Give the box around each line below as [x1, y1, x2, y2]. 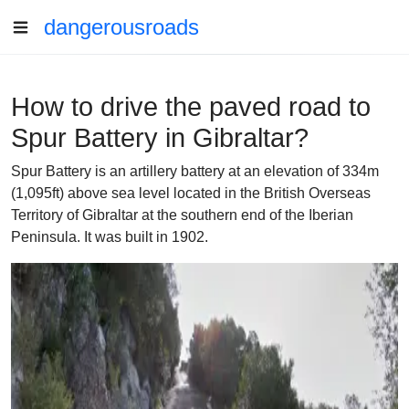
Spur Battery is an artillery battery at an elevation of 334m [11, 163, 379, 179]
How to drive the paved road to [11, 92, 371, 121]
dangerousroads [44, 15, 199, 39]
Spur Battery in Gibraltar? [11, 123, 309, 152]
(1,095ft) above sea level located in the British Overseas [11, 185, 371, 201]
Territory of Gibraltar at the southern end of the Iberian [11, 207, 353, 223]
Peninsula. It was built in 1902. [11, 229, 208, 245]
